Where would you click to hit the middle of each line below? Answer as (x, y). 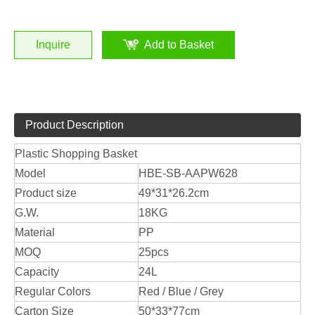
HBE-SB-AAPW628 (188, 173)
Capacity (37, 272)
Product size (46, 193)
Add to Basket (179, 45)
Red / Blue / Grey (181, 291)
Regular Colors (53, 291)
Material (35, 232)
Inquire (53, 45)
